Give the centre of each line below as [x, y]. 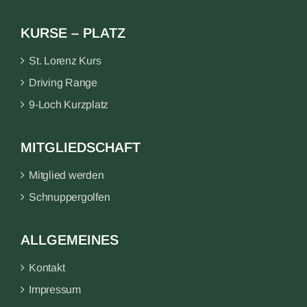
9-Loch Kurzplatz [69, 105]
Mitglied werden [66, 175]
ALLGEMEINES [70, 240]
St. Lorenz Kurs [65, 61]
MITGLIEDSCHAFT [81, 148]
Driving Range [63, 83]
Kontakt [47, 268]
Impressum [55, 290]
